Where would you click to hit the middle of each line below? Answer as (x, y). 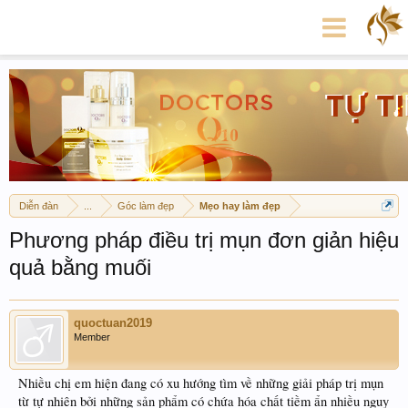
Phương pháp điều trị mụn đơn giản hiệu (204, 240)
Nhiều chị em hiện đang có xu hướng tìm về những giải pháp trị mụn (201, 383)
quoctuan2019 (113, 323)
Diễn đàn (39, 206)
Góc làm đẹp (146, 206)
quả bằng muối (80, 267)
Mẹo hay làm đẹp (240, 206)
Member (92, 337)
